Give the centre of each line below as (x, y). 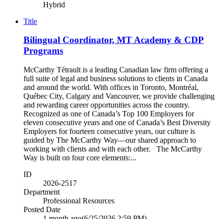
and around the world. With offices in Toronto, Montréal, (111, 88)
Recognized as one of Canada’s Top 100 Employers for (109, 114)
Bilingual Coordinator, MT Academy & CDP (114, 40)
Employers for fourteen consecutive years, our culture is (109, 131)
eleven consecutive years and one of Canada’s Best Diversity (117, 123)
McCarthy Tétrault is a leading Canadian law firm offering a (116, 70)
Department (42, 192)
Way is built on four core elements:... (80, 158)
